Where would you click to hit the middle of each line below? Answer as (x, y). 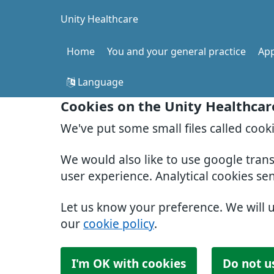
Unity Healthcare (99, 19)
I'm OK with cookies (129, 264)
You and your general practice (176, 51)
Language (99, 82)
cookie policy (119, 224)
